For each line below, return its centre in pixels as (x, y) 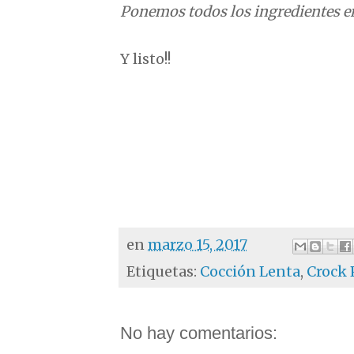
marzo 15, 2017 (198, 245)
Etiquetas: (163, 271)
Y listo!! (145, 58)
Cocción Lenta (250, 271)
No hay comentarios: (199, 333)
